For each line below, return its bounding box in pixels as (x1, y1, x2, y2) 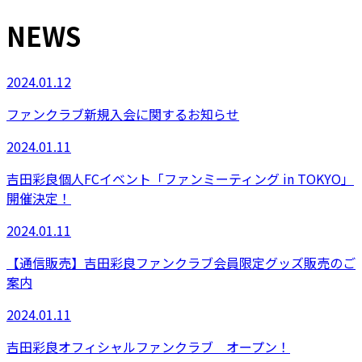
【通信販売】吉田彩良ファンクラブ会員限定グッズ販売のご (6, 252, 356, 272)
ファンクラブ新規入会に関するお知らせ (6, 103, 239, 124)
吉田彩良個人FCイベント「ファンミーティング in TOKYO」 (6, 168, 354, 188)
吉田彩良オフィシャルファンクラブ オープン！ (6, 336, 290, 356)
